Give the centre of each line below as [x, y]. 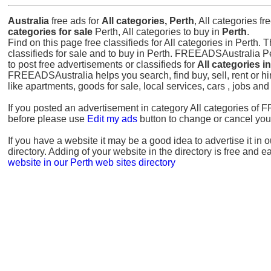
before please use [47, 119]
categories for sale [50, 31]
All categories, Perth [148, 21]
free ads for [75, 21]
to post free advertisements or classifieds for [103, 64]
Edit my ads [112, 119]
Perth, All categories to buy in [157, 31]
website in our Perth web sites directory [92, 162]
